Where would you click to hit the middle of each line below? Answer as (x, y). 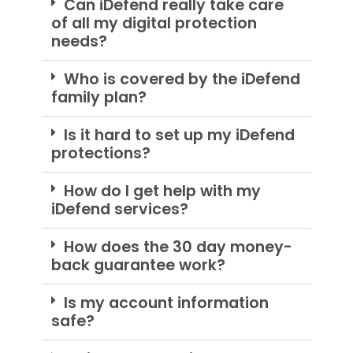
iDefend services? (119, 210)
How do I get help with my (162, 191)
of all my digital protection (154, 24)
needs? (79, 42)
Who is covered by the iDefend (182, 80)
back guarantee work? (138, 266)
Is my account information (166, 303)
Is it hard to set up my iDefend (179, 136)
